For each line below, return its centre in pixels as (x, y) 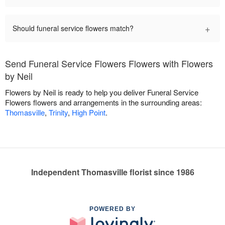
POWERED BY (113, 209)
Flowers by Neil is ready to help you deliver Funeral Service (102, 92)
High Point (89, 112)
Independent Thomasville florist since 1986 (113, 172)
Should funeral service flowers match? (73, 28)
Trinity (58, 112)
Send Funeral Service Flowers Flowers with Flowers (109, 63)
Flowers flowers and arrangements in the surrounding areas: (103, 102)
